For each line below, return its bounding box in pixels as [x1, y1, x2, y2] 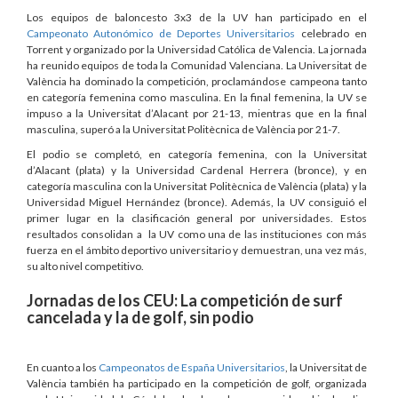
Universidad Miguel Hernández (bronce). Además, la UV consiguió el [27, 195, 367, 209]
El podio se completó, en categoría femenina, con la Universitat [27, 147, 367, 161]
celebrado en [295, 26, 368, 40]
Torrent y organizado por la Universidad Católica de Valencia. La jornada [27, 42, 367, 56]
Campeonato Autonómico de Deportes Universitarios [27, 26, 296, 40]
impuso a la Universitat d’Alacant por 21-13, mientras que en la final [27, 106, 367, 120]
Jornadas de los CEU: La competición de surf [27, 290, 343, 310]
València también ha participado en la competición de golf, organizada [27, 376, 367, 390]
